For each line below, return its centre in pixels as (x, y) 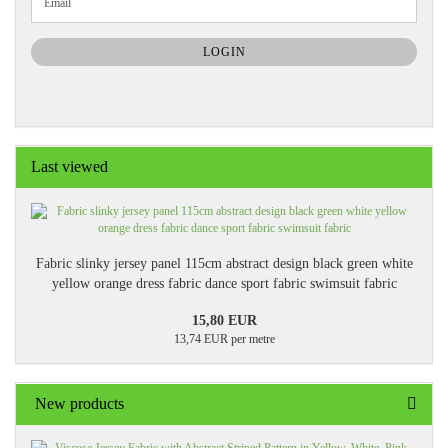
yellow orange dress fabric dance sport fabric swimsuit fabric (224, 283)
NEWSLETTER (72, 25)
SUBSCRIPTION (76, 42)
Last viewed (69, 166)
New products (77, 403)
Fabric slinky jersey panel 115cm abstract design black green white (224, 263)
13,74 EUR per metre (224, 338)
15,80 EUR (224, 320)
